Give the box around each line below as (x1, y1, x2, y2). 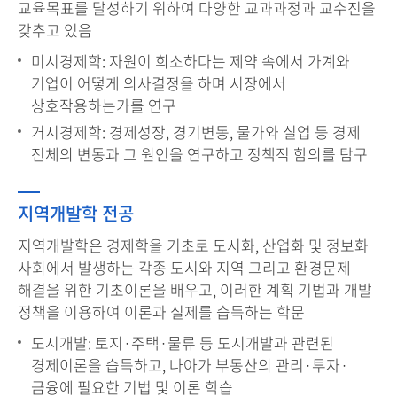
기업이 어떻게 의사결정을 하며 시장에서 (31, 72, 286, 95)
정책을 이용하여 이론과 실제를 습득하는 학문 (18, 300, 305, 323)
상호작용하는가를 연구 (31, 94, 176, 117)
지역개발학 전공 (18, 200, 134, 227)
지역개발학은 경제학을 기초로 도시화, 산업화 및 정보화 (18, 234, 369, 257)
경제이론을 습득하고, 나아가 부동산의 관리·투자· (31, 354, 348, 377)
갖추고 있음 (18, 19, 92, 42)
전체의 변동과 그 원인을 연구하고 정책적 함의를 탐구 (31, 143, 368, 166)
